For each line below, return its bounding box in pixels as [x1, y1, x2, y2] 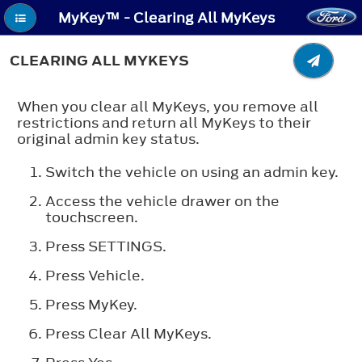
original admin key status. [17, 128, 200, 149]
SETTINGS [88, 236, 162, 256]
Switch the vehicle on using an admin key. [45, 162, 339, 182]
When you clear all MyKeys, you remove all [17, 96, 318, 116]
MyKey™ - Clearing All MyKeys [58, 8, 276, 28]
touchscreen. [45, 207, 138, 227]
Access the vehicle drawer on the [45, 191, 280, 211]
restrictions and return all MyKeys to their [17, 112, 311, 133]
